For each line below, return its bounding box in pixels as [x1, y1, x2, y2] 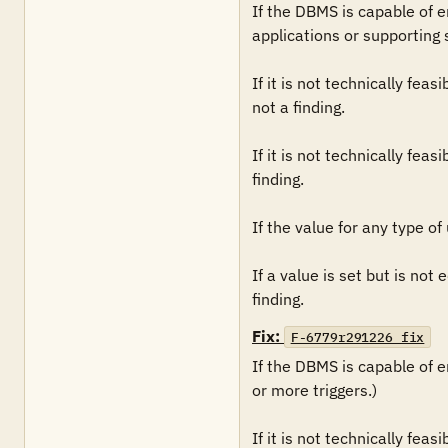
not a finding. [252, 97, 349, 117]
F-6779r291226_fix [290, 328, 425, 346]
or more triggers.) [252, 380, 377, 400]
